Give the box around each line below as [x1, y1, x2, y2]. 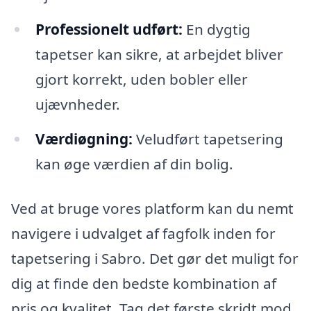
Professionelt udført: [35, 19, 183, 40]
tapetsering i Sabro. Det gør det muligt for [11, 248, 299, 268]
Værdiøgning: [35, 128, 133, 149]
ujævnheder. [35, 94, 120, 115]
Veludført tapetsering [132, 128, 283, 149]
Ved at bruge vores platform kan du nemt [11, 198, 294, 218]
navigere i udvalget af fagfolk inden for [11, 223, 276, 243]
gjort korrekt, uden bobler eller [35, 69, 248, 90]
